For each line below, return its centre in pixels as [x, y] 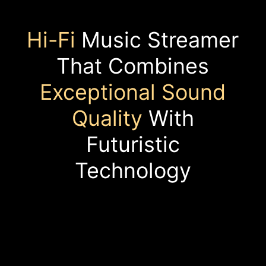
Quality [110, 118]
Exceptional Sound [133, 92]
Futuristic [133, 145]
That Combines [133, 66]
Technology [133, 171]
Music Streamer [160, 40]
